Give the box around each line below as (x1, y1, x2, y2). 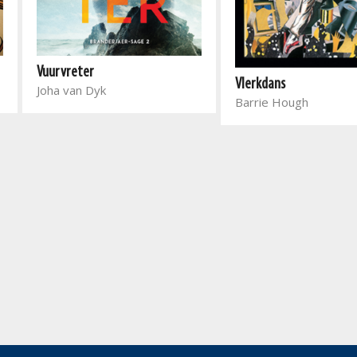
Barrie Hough (235, 93, 308, 110)
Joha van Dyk (37, 82, 106, 99)
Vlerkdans (235, 76, 285, 92)
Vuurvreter (37, 65, 94, 81)
